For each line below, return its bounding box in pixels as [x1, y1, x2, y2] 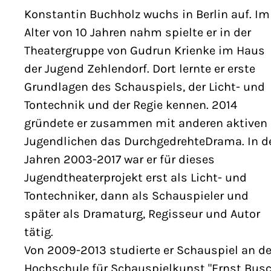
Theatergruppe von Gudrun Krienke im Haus [24, 44, 265, 58]
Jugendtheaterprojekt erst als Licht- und [24, 171, 247, 185]
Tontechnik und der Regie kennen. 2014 [24, 98, 237, 113]
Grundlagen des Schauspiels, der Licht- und [24, 80, 265, 94]
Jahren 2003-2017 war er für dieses [24, 152, 215, 167]
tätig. [24, 225, 53, 240]
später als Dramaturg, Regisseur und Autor [24, 207, 260, 221]
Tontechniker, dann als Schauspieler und [24, 189, 249, 203]
